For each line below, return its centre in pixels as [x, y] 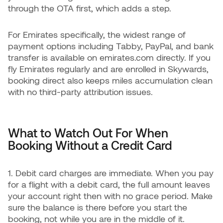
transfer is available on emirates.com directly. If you [109, 57]
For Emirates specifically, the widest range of [97, 34]
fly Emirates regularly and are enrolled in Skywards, [108, 69]
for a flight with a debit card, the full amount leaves [109, 184]
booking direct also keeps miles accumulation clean [110, 80]
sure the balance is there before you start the [98, 207]
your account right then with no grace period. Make [110, 196]
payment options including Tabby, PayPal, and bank [111, 46]
